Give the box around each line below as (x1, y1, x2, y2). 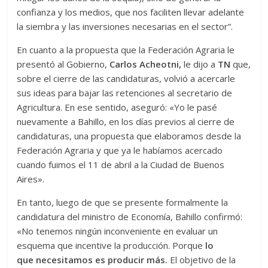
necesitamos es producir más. (36, 253, 168, 266)
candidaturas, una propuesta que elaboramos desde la (17, 129, 242, 142)
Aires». (17, 172, 45, 185)
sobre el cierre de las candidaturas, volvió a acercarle (17, 72, 236, 84)
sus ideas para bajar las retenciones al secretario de (17, 86, 233, 99)
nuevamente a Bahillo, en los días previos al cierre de (17, 115, 235, 127)
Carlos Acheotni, (109, 57, 182, 70)
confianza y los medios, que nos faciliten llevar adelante (17, 5, 245, 18)
